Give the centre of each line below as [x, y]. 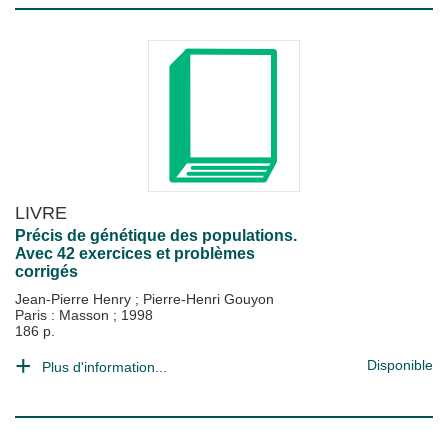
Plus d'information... [104, 367]
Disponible [400, 365]
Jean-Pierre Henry [75, 299]
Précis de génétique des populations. [156, 235]
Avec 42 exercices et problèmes [135, 253]
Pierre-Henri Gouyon [208, 299]
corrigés [46, 271]
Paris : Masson [64, 315]
